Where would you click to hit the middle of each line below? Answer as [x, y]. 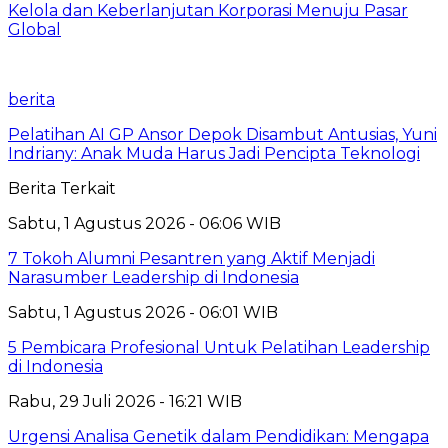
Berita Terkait [62, 188]
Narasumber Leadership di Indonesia [153, 277]
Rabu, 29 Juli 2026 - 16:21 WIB [125, 401]
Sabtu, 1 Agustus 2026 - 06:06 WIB [144, 223]
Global [34, 29]
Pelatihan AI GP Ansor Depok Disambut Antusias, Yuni [222, 134]
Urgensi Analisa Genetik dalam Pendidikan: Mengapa [218, 436]
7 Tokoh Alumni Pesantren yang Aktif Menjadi [191, 258]
